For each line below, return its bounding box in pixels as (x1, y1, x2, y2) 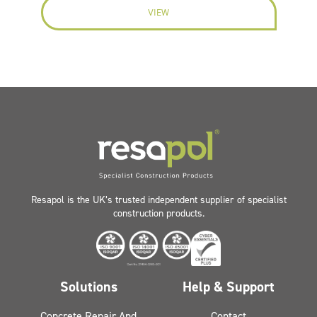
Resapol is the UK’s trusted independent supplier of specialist (30, 193, 287, 207)
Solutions (59, 277, 117, 296)
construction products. (113, 207, 204, 220)
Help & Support (182, 277, 275, 296)
